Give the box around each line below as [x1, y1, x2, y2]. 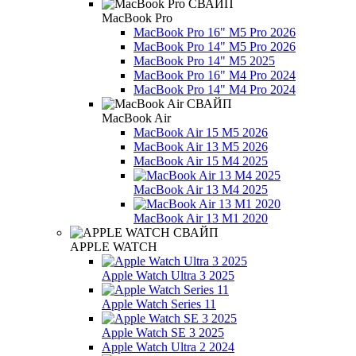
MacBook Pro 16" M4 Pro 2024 [133, 68, 296, 82]
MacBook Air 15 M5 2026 [133, 125, 268, 139]
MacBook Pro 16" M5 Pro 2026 [133, 25, 296, 39]
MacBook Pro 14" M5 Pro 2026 [133, 39, 296, 53]
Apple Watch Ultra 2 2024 [102, 339, 234, 354]
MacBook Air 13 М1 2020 [133, 211, 268, 225]
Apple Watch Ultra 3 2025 [102, 268, 234, 282]
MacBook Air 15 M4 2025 [133, 153, 268, 168]
